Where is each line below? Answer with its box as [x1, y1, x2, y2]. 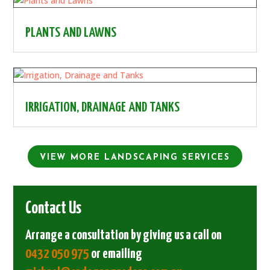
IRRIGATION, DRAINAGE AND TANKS [25, 100, 180, 115]
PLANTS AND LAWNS [25, 26, 117, 40]
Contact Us [25, 200, 82, 217]
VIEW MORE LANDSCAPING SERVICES [40, 152, 230, 162]
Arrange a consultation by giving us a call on [25, 228, 222, 242]
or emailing [89, 246, 143, 261]
